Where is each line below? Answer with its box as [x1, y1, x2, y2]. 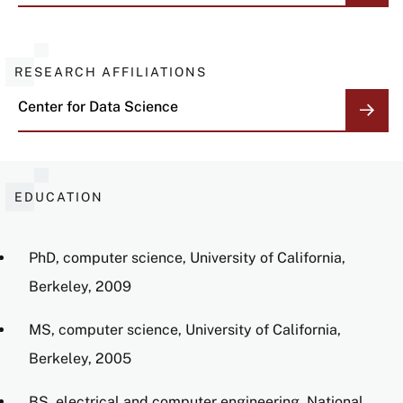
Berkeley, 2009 [29, 278, 131, 296]
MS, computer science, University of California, [29, 321, 341, 339]
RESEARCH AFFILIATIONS [14, 64, 207, 79]
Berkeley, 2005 [29, 350, 131, 368]
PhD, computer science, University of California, [29, 249, 345, 267]
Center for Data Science [18, 98, 178, 116]
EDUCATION [14, 190, 103, 205]
